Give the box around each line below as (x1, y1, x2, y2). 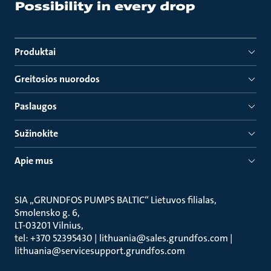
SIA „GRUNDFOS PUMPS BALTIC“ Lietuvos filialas (15, 194, 214, 206)
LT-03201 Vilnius (15, 219, 81, 232)
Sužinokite (15, 127, 58, 140)
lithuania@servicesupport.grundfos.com (15, 244, 185, 257)
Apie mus (15, 154, 53, 167)
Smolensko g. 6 (15, 206, 77, 219)
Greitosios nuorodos (15, 73, 100, 85)
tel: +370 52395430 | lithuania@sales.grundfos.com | (15, 232, 233, 244)
